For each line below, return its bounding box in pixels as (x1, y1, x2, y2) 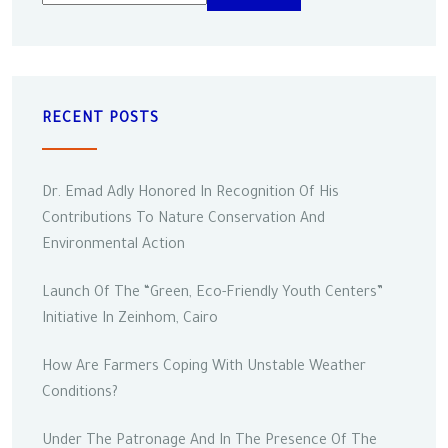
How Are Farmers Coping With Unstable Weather (42, 359, 366, 376)
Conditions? (42, 385, 118, 402)
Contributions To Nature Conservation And (42, 211, 325, 228)
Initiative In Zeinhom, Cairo (42, 311, 218, 328)
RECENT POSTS (42, 111, 159, 128)
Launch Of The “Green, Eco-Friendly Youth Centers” (42, 285, 383, 302)
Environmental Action (42, 237, 185, 254)
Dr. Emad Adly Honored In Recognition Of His (42, 185, 339, 202)
